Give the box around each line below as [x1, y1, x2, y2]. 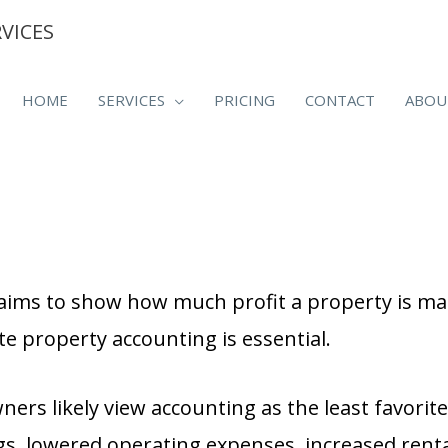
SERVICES [98, 90, 165, 110]
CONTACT [305, 90, 375, 110]
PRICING [214, 90, 275, 110]
